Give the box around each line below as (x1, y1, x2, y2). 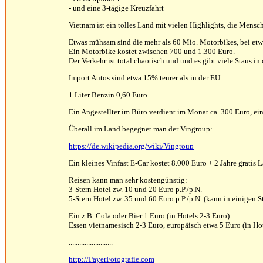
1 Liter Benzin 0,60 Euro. (69, 90, 149, 99)
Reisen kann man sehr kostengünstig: (69, 176, 187, 184)
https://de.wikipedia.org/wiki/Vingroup (69, 141, 194, 150)
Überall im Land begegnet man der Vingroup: (69, 124, 213, 133)
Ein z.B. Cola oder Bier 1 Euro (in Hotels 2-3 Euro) (69, 211, 230, 220)
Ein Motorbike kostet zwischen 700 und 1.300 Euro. (69, 47, 235, 56)
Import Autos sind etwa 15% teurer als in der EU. (69, 73, 222, 82)
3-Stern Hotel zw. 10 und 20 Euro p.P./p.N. (69, 185, 202, 194)
